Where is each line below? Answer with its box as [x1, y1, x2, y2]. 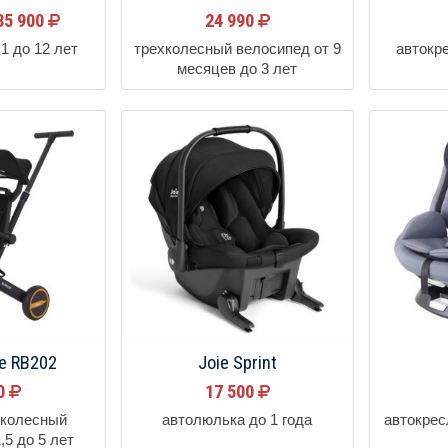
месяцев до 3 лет [177, 61, 298, 78]
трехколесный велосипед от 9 [133, 41, 341, 58]
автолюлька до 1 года [162, 411, 313, 428]
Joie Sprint [197, 351, 277, 374]
